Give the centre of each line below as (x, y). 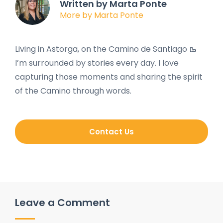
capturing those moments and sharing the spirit (109, 77)
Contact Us (111, 131)
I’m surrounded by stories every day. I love (97, 63)
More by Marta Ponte (102, 15)
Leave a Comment (62, 203)
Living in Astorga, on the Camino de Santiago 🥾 (106, 49)
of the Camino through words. (73, 91)
